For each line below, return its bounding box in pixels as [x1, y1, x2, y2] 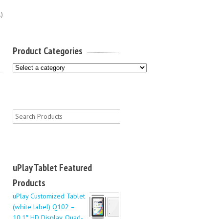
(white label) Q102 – [13, 201, 75, 211]
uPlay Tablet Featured [13, 161, 92, 174]
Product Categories [13, 44, 83, 57]
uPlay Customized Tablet [13, 191, 85, 200]
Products [13, 176, 45, 189]
